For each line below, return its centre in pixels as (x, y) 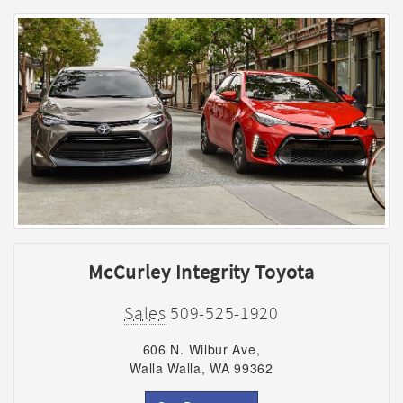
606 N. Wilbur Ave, (201, 349)
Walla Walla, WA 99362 (201, 367)
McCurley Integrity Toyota (201, 271)
